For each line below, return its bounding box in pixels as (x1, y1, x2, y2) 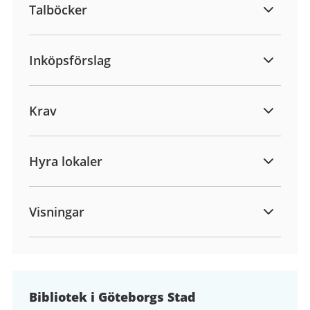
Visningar (29, 203, 84, 220)
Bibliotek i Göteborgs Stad (29, 288, 196, 305)
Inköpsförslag (29, 51, 111, 69)
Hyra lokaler (29, 152, 102, 170)
